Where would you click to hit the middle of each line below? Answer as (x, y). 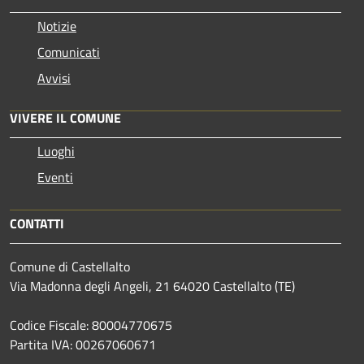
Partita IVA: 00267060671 (83, 344)
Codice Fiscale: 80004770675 (91, 325)
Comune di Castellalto (70, 266)
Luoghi (56, 151)
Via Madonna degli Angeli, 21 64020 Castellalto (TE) (152, 286)
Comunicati (69, 52)
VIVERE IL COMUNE (65, 117)
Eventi (55, 177)
